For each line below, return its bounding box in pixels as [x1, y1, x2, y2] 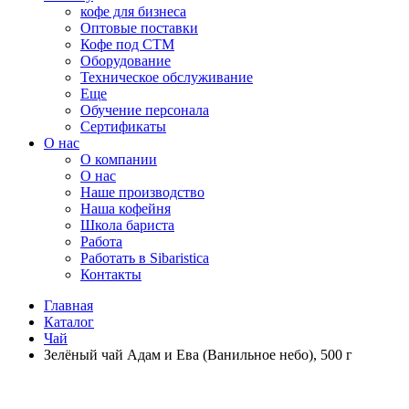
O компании [80, 152, 157, 167]
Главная [44, 298, 93, 313]
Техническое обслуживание [80, 69, 253, 85]
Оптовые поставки [80, 20, 198, 36]
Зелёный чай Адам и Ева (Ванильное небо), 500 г [44, 347, 352, 362]
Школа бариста [80, 217, 174, 233]
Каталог [44, 314, 94, 330]
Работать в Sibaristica [80, 250, 209, 266]
